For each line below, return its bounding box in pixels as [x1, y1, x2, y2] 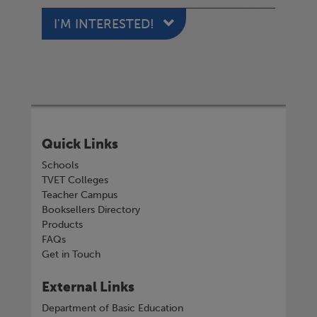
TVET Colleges [42, 174, 108, 186]
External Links [42, 279, 134, 295]
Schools [42, 159, 79, 171]
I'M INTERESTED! [54, 16, 158, 32]
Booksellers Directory [42, 204, 140, 216]
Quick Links [42, 136, 118, 152]
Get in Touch [42, 248, 100, 260]
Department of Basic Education [42, 302, 183, 314]
